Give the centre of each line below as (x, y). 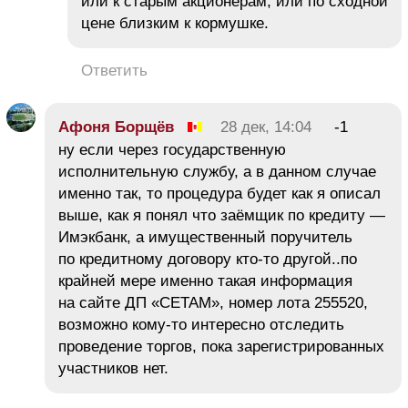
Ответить (114, 70)
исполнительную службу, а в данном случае (217, 171)
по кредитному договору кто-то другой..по (208, 259)
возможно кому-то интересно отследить (201, 324)
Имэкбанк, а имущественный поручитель (205, 237)
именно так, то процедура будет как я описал (219, 193)
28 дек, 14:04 (266, 127)
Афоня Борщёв (116, 127)
